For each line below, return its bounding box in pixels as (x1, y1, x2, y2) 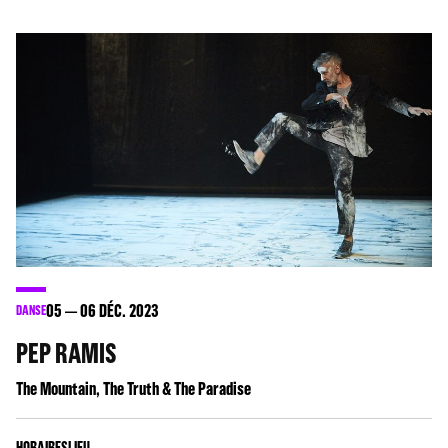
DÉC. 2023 (96, 300, 159, 321)
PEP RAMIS (16, 337, 117, 369)
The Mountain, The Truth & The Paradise (16, 378, 251, 399)
